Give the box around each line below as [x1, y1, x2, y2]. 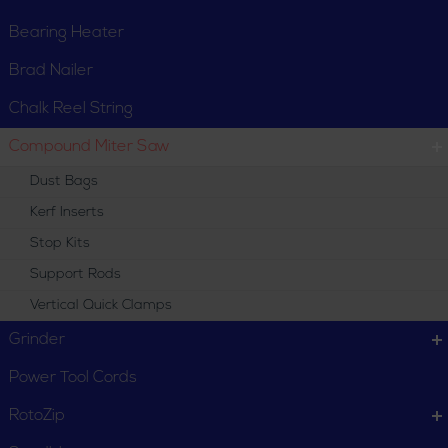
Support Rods [30, 267, 121, 282]
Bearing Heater [9, 25, 124, 41]
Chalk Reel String [9, 101, 133, 117]
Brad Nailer [9, 63, 93, 79]
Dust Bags [30, 174, 98, 189]
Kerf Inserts [30, 205, 104, 220]
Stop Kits [30, 236, 90, 251]
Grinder [9, 332, 65, 348]
